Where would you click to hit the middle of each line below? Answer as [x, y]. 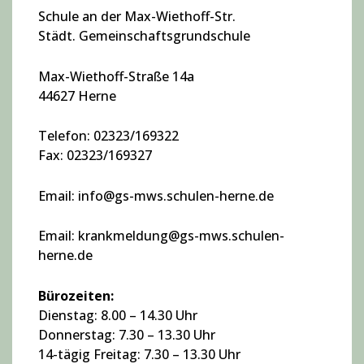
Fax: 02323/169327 [95, 156]
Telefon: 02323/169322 [108, 136]
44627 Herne [77, 95]
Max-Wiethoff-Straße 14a [170, 76]
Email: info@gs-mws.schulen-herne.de [156, 195]
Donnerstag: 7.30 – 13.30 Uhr [127, 334]
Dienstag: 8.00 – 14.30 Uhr [118, 315]
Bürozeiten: [76, 295]
